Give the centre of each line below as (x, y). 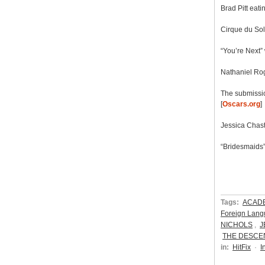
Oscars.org (241, 104)
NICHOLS (237, 225)
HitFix (242, 248)
